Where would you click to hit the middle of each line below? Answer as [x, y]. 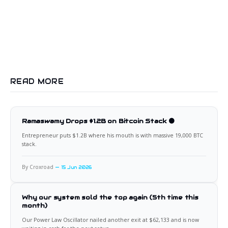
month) [35, 206]
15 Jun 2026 [77, 168]
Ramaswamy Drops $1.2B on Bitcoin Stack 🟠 [98, 121]
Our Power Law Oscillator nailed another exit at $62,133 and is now [110, 220]
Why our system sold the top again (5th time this [110, 197]
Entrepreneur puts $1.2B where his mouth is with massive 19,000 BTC [112, 136]
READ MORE [37, 82]
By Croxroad [38, 167]
